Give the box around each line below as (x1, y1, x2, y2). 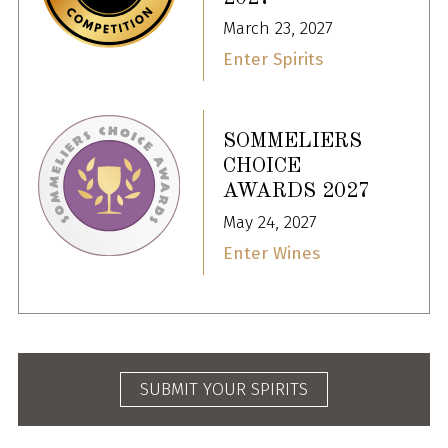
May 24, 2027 (223, 212, 317, 233)
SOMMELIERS (223, 131, 362, 153)
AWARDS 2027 (223, 181, 370, 203)
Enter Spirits (223, 48, 323, 70)
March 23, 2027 (223, 18, 333, 40)
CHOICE (223, 156, 301, 178)
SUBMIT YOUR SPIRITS (140, 378, 308, 400)
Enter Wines (223, 242, 320, 264)
